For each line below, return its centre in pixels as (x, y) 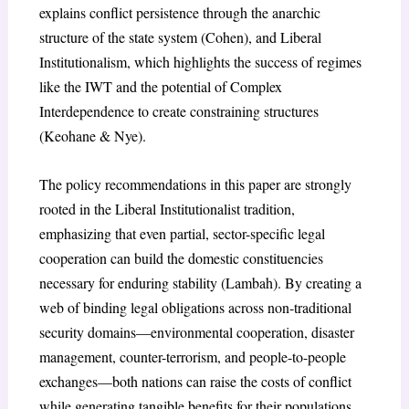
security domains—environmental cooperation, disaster (196, 331)
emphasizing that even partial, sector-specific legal (182, 233)
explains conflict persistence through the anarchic (179, 12)
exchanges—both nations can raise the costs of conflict (195, 381)
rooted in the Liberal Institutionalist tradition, (167, 208)
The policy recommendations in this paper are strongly (195, 184)
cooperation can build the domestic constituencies (181, 257)
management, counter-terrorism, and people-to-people (192, 356)
